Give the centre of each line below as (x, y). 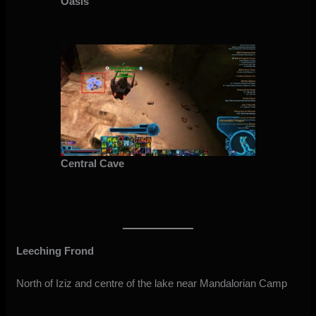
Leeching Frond (55, 251)
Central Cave (92, 164)
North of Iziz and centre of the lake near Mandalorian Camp (152, 284)
